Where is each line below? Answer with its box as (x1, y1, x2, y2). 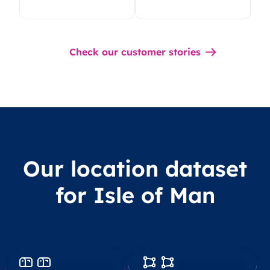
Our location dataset (23, 155, 247, 183)
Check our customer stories (69, 46, 201, 58)
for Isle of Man (55, 181, 215, 209)
